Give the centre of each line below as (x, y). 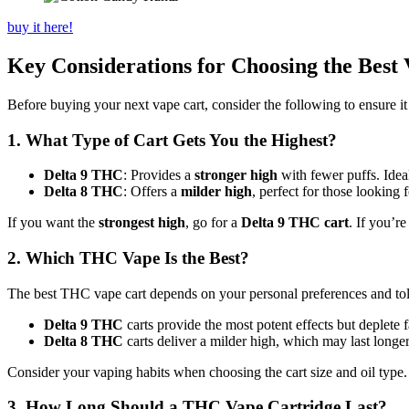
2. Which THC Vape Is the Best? (128, 257)
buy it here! (40, 26)
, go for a (213, 223)
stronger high (236, 175)
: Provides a (159, 175)
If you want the (53, 223)
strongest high (142, 223)
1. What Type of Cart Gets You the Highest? (172, 140)
